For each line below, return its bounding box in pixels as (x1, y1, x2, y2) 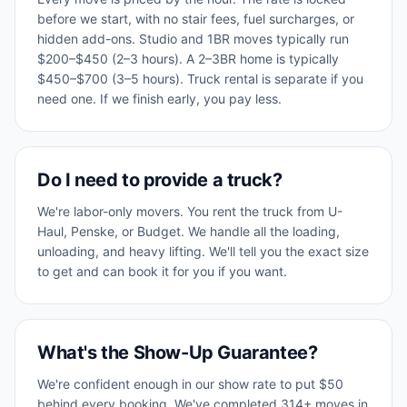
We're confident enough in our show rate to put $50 (37, 376, 343, 392)
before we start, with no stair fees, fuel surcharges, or (37, 11, 354, 26)
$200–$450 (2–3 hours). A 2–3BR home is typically (37, 51, 339, 66)
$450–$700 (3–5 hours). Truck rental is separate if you (37, 71, 363, 86)
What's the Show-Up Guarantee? (37, 342, 318, 363)
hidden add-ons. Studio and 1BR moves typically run (37, 31, 349, 46)
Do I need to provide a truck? (37, 169, 283, 191)
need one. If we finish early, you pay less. (37, 91, 282, 106)
